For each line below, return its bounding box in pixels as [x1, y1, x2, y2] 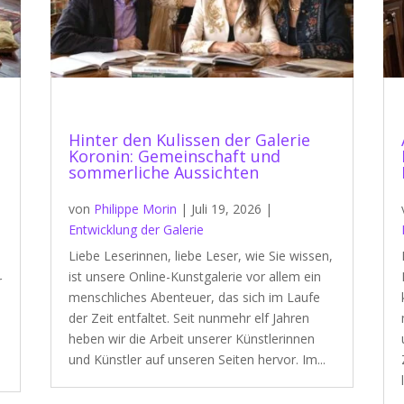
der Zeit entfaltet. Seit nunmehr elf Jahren [68, 308, 309, 326]
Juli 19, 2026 [190, 199, 262, 217]
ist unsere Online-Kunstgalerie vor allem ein [68, 267, 321, 285]
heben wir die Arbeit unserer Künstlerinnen [68, 329, 315, 347]
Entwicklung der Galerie [68, 220, 204, 238]
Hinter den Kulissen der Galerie [68, 128, 310, 151]
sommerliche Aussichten [68, 161, 259, 183]
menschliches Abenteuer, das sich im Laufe [68, 288, 320, 306]
